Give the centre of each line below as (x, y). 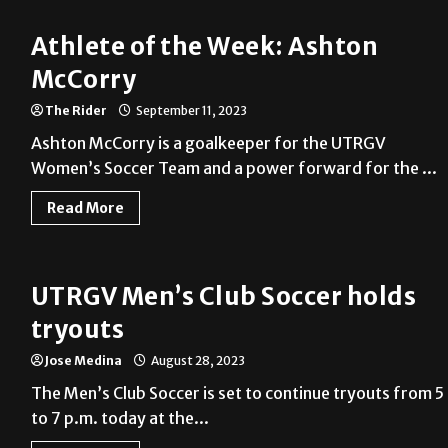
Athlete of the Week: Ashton (204, 47)
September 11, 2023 (190, 111)
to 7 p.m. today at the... (119, 418)
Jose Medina (83, 361)
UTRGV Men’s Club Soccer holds (223, 297)
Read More (85, 208)
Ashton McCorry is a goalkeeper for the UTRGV (208, 143)
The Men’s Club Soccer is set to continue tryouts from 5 (237, 393)
